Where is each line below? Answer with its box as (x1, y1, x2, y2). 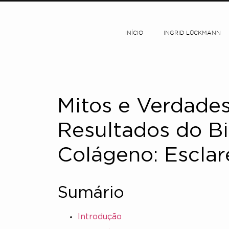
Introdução (78, 213, 122, 221)
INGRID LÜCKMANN (164, 31, 221, 36)
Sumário (57, 186, 124, 200)
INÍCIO (125, 31, 144, 36)
